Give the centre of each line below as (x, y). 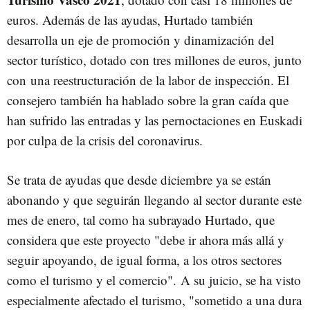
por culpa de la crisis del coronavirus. (107, 140)
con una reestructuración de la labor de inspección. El (148, 80)
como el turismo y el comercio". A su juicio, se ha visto (154, 280)
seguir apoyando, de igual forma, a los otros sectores (144, 260)
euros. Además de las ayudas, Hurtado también (130, 20)
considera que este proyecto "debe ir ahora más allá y (146, 240)
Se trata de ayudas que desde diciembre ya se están (139, 180)
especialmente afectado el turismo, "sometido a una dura (154, 300)
